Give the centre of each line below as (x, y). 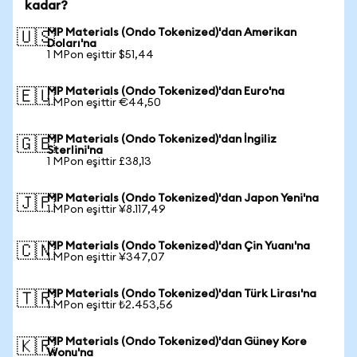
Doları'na (72, 44)
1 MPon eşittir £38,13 (99, 162)
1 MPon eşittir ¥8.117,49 (106, 210)
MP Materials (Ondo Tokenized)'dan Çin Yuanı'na (178, 246)
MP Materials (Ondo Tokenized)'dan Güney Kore (177, 342)
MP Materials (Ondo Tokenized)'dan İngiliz (162, 139)
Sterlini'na (75, 151)
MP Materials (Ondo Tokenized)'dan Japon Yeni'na (183, 198)
